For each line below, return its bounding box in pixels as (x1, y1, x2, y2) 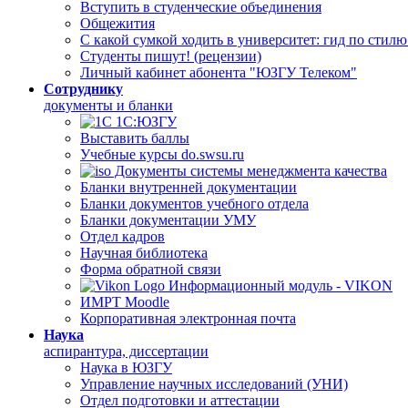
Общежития (80, 15, 155, 31)
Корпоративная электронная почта (80, 311, 296, 326)
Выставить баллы (80, 130, 189, 146)
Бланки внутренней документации (80, 179, 297, 195)
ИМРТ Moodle (80, 294, 169, 310)
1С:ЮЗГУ (112, 114, 177, 129)
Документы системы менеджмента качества (111, 163, 387, 178)
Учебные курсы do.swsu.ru (80, 147, 244, 162)
